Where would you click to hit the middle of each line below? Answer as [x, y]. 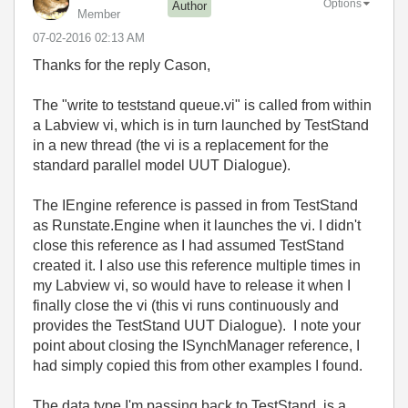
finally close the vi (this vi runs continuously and [186, 306]
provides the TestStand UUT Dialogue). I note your [197, 326]
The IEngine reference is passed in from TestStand [195, 205]
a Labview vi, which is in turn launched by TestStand [201, 125]
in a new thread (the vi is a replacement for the [181, 145]
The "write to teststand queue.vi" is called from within [202, 105]
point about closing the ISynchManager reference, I [196, 346]
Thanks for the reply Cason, [122, 65]
